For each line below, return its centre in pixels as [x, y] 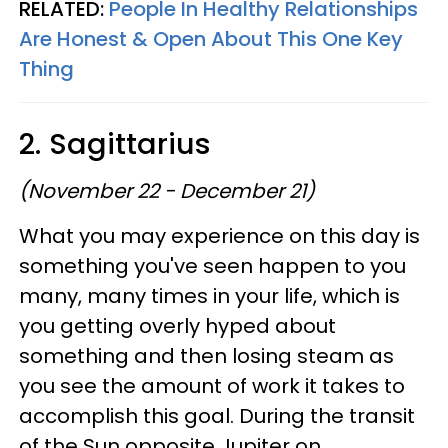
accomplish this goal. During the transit [217, 415]
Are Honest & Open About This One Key [211, 38]
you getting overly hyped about [177, 325]
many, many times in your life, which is [209, 295]
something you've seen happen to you [212, 265]
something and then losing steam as [206, 355]
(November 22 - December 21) [167, 190]
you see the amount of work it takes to [212, 385]
